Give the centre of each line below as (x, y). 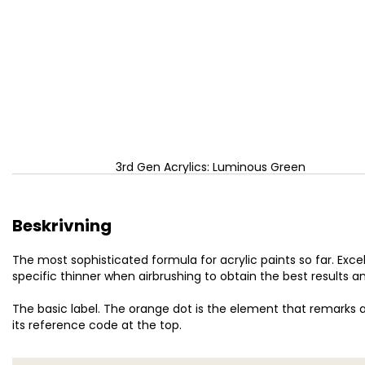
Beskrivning (62, 226)
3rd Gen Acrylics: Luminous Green (210, 167)
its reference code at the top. (97, 325)
